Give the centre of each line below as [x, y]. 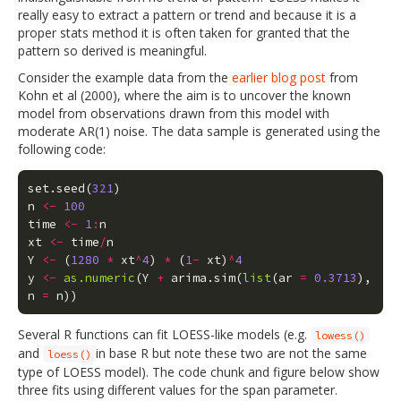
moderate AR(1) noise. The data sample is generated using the [199, 131]
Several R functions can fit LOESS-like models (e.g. [164, 334]
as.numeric [99, 277]
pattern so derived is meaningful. [112, 51]
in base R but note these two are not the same [231, 353]
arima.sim [203, 277]
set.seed [56, 188]
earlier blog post [279, 77]
